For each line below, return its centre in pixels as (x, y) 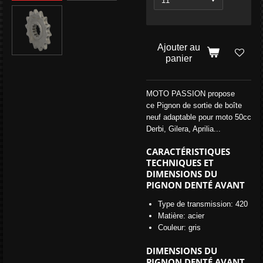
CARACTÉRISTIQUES (188, 152)
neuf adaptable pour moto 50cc (199, 117)
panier (178, 58)
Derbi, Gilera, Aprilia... (185, 129)
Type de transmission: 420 (203, 204)
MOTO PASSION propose (190, 93)
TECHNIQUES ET (180, 163)
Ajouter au (178, 47)
